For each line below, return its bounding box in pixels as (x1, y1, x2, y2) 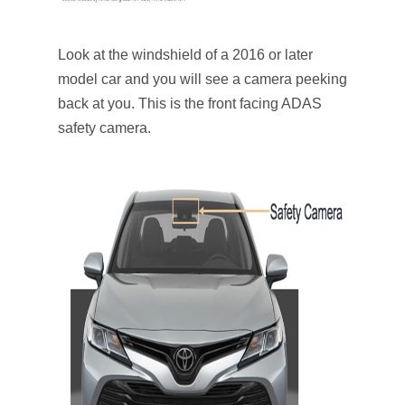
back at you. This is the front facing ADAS (58, 96, 322, 111)
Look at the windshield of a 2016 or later (58, 47, 313, 62)
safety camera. (58, 120, 151, 136)
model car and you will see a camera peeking (58, 71, 347, 87)
